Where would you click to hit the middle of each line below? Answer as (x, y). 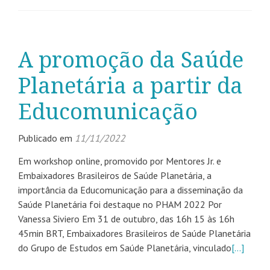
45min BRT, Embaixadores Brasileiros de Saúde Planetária (134, 233)
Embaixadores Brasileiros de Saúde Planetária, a (115, 175)
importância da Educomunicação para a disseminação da (130, 190)
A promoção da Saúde (131, 60)
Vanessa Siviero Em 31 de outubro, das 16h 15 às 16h (126, 219)
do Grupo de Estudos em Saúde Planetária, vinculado (125, 248)
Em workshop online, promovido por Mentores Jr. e (120, 161)
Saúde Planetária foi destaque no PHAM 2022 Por (120, 204)
